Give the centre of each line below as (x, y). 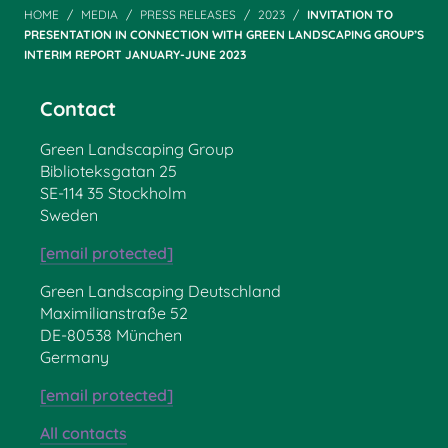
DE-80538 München (111, 334)
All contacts (83, 432)
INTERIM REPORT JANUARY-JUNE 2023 (135, 54)
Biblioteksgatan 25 (108, 170)
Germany (74, 356)
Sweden (69, 214)
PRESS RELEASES (188, 14)
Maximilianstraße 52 (114, 312)
